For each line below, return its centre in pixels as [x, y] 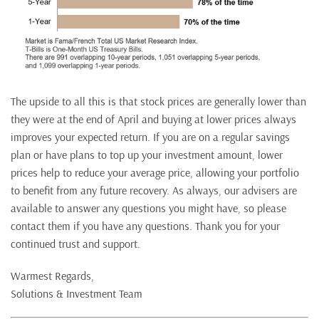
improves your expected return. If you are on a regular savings [150, 136]
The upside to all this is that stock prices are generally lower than [158, 101]
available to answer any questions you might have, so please [148, 208]
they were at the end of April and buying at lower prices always [153, 119]
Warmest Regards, [52, 275]
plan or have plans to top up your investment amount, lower [147, 154]
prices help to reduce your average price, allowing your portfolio [155, 172]
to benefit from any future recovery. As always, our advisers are [154, 190]
